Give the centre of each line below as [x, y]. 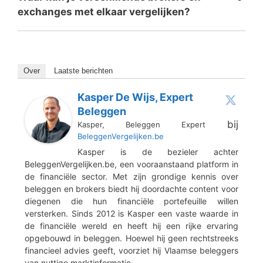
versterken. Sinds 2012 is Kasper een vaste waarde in [131, 213]
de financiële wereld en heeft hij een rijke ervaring [131, 225]
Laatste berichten [83, 70]
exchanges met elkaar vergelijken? [104, 12]
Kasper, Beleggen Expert [141, 124]
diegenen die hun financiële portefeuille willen [131, 201]
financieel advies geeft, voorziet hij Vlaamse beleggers [131, 250]
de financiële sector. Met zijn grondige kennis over [131, 176]
